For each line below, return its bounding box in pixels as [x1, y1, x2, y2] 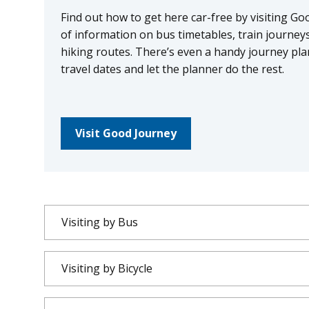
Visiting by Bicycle [61, 261, 152, 277]
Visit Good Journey [74, 126, 177, 141]
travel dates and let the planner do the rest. [60, 61, 284, 77]
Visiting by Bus [61, 215, 138, 230]
